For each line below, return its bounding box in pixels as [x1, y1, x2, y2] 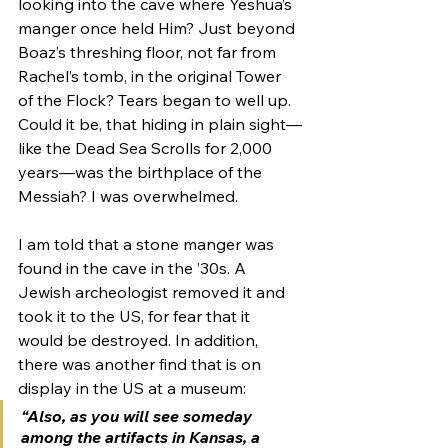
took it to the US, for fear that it [18, 305, 254, 326]
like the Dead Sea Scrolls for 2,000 [18, 137, 276, 158]
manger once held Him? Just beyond [18, 17, 299, 38]
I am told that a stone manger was [18, 233, 278, 254]
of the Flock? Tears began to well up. [18, 89, 295, 110]
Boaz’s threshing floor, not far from [18, 41, 280, 62]
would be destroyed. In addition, [18, 329, 262, 350]
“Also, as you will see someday [21, 405, 256, 426]
